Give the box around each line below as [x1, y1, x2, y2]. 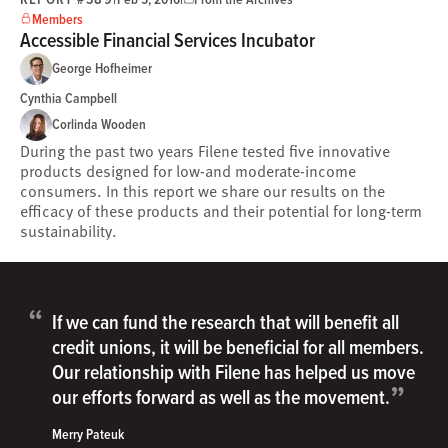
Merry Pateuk [52, 424, 124, 444]
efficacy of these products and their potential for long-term [20, 198, 422, 223]
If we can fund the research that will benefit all [52, 308, 399, 336]
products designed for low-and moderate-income [20, 158, 356, 183]
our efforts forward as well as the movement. [52, 383, 390, 411]
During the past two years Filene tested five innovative [20, 138, 390, 163]
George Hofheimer [52, 58, 152, 79]
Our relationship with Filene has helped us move [52, 358, 415, 386]
